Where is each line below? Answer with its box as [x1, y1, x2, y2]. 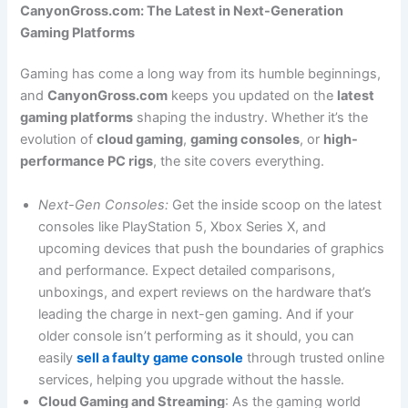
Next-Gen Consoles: [38, 196, 169, 213]
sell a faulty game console [76, 349, 244, 366]
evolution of [20, 131, 97, 148]
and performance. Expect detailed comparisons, [38, 261, 336, 279]
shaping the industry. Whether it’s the [133, 109, 369, 127]
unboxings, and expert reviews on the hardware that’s [38, 283, 372, 301]
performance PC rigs [20, 153, 154, 170]
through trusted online [243, 349, 385, 366]
